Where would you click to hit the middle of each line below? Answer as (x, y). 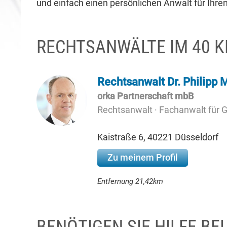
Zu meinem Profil (143, 157)
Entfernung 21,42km (130, 181)
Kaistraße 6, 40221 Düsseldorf (158, 137)
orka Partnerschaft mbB (145, 96)
